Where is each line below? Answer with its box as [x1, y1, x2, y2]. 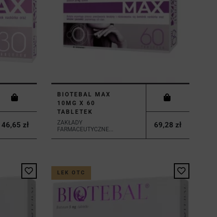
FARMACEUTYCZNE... [57, 125, 113, 133]
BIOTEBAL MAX [57, 91, 111, 98]
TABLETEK [57, 108, 93, 115]
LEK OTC [57, 169, 85, 176]
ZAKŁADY [57, 119, 82, 126]
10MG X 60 [57, 99, 95, 107]
